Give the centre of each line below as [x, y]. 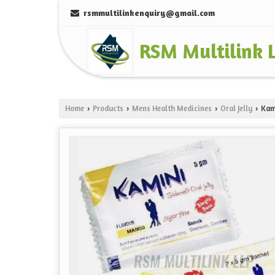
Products [108, 109]
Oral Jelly [236, 109]
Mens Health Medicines [172, 109]
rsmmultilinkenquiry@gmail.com [149, 13]
